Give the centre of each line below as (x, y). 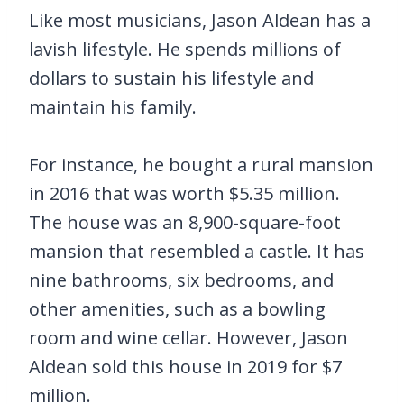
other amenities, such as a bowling (177, 309)
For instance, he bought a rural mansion (201, 165)
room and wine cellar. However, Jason (188, 338)
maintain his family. (113, 107)
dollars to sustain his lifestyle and (171, 78)
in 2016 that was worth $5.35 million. (184, 193)
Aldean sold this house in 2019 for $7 (185, 367)
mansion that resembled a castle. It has (197, 251)
